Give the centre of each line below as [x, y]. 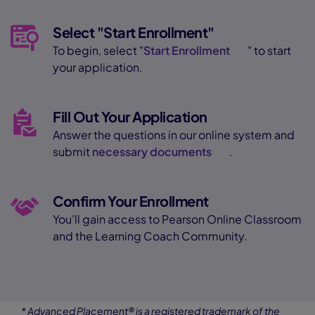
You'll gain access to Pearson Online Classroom [177, 219]
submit [72, 152]
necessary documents [152, 152]
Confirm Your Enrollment [131, 201]
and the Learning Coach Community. [150, 236]
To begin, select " [98, 50]
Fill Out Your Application [130, 116]
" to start [269, 50]
